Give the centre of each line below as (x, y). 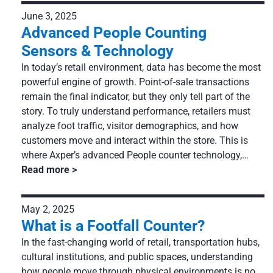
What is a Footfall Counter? (113, 225)
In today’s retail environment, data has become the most (141, 67)
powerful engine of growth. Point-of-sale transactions (135, 82)
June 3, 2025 (49, 16)
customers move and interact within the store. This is (135, 140)
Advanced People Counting (114, 32)
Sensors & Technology (97, 51)
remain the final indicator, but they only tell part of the (136, 96)
